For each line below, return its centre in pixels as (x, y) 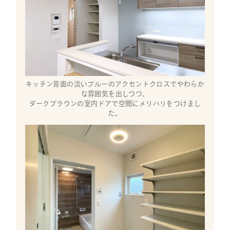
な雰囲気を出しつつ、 (115, 94)
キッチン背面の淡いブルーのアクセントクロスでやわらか (115, 84)
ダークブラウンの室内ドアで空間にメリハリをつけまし (115, 104)
